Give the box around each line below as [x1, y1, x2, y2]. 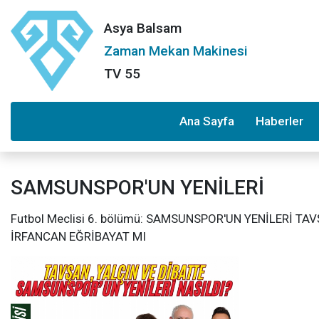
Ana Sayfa [179, 114, 234, 129]
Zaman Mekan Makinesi [104, 42, 248, 59]
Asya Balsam [104, 19, 182, 36]
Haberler [256, 114, 303, 129]
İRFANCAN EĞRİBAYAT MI [11, 229, 146, 244]
